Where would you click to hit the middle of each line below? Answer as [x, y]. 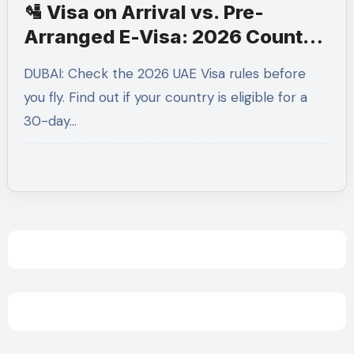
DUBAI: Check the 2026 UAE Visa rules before [28, 73]
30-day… [50, 121]
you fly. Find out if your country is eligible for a [165, 97]
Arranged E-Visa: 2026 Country [173, 37]
